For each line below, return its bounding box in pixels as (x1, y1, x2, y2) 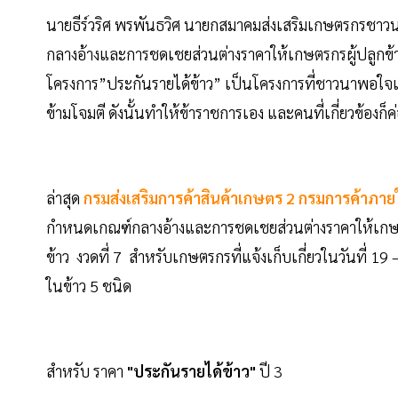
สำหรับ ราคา (46, 361, 127, 382)
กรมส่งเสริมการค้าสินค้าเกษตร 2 (80, 187, 295, 209)
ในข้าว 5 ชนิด (46, 275, 135, 297)
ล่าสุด (46, 187, 80, 209)
